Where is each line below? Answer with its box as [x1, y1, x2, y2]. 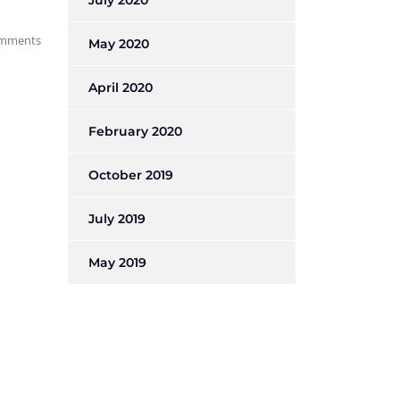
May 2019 [88, 254, 146, 271]
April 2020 [88, 79, 153, 96]
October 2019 [88, 167, 173, 183]
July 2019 [88, 211, 146, 227]
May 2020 [88, 36, 149, 52]
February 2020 [88, 123, 182, 139]
